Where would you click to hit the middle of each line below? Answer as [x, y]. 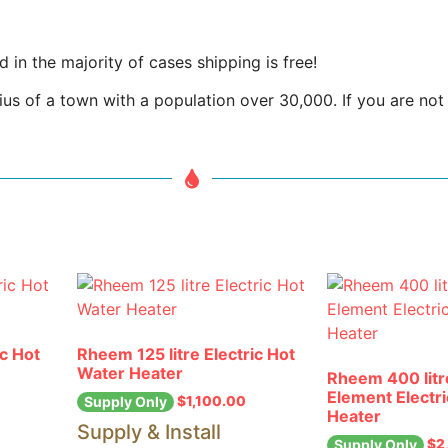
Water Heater [130, 372]
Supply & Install [149, 432]
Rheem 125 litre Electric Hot [186, 353]
